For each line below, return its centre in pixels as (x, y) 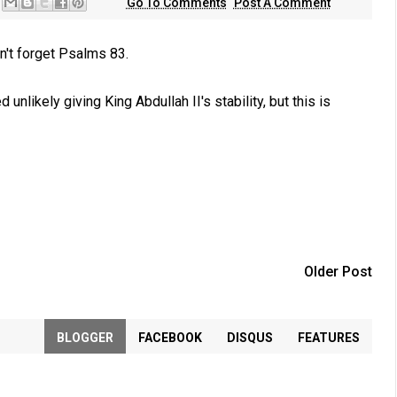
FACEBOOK (170, 338)
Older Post (338, 272)
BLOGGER (85, 338)
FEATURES (328, 338)
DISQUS (249, 338)
